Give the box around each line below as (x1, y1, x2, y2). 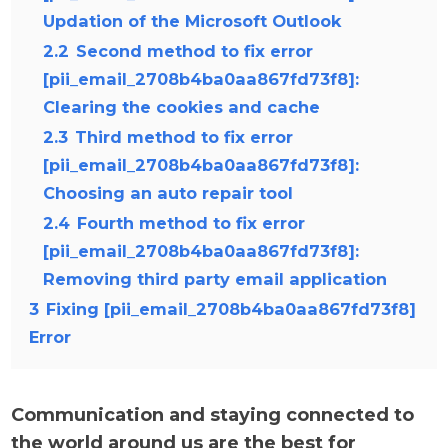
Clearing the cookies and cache (43, 97, 321, 117)
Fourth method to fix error (77, 213, 306, 233)
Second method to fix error (76, 41, 314, 61)
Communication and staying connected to (11, 404, 415, 426)
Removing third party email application (43, 269, 388, 289)
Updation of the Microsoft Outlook (43, 11, 342, 31)
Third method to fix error (75, 127, 294, 147)
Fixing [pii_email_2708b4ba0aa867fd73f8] (46, 299, 417, 319)
